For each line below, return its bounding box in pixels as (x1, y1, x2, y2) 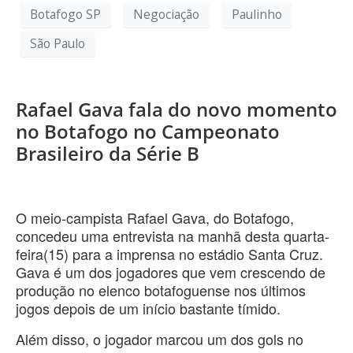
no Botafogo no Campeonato (16, 117, 280, 144)
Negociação (133, 6, 199, 24)
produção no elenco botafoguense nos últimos (16, 279, 306, 300)
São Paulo (30, 35, 85, 53)
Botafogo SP (30, 6, 101, 24)
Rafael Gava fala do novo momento (16, 95, 337, 122)
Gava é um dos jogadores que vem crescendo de (16, 261, 325, 282)
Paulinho (232, 6, 282, 24)
